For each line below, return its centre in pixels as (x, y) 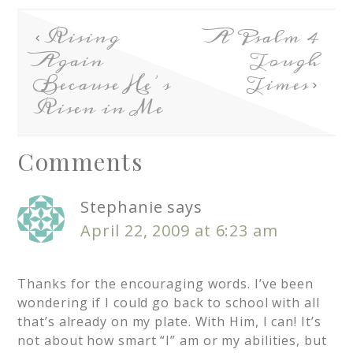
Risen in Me (99, 108)
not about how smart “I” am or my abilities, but (172, 341)
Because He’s (102, 85)
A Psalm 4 (263, 37)
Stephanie (122, 207)
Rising (82, 37)
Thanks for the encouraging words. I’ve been (166, 284)
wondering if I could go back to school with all (169, 303)
